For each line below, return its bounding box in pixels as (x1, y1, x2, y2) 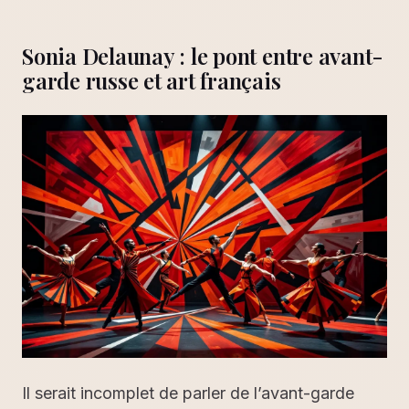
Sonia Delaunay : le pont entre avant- (22, 40, 384, 70)
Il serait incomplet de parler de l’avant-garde (22, 383, 354, 404)
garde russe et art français (22, 65, 281, 95)
